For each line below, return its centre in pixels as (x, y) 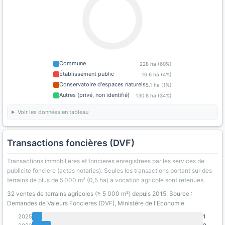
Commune (73, 63)
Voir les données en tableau (53, 112)
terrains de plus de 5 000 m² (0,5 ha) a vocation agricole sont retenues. (106, 180)
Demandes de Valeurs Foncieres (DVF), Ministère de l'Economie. (96, 203)
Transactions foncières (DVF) (71, 143)
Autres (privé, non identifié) (94, 95)
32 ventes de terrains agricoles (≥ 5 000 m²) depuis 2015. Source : (100, 194)
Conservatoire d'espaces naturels (102, 84)
